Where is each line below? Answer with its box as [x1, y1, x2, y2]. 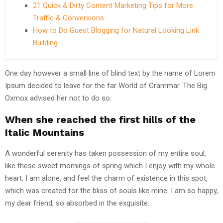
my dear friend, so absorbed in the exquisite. [5, 198, 149, 208]
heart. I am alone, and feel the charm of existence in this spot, [5, 173, 208, 183]
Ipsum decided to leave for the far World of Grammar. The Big [5, 81, 207, 90]
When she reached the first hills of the [5, 113, 196, 125]
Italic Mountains [5, 126, 84, 138]
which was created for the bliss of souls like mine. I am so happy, [5, 186, 218, 195]
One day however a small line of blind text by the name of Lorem [5, 68, 216, 78]
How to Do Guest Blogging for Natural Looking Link [33, 25, 199, 35]
